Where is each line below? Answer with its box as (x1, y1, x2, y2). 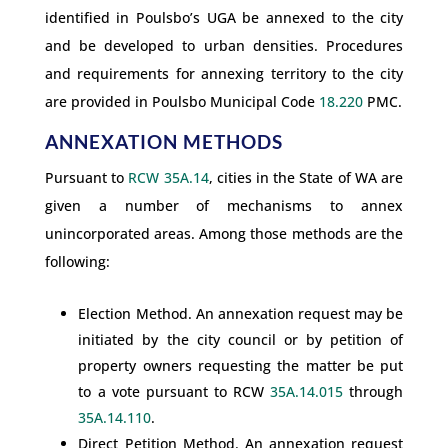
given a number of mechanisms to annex (44, 195, 404, 215)
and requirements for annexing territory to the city (44, 63, 404, 83)
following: (44, 251, 110, 271)
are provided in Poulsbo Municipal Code (44, 91, 319, 111)
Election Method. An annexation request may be (78, 303, 404, 323)
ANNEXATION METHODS (44, 129, 283, 153)
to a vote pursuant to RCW (78, 381, 271, 401)
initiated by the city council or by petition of (78, 329, 404, 349)
